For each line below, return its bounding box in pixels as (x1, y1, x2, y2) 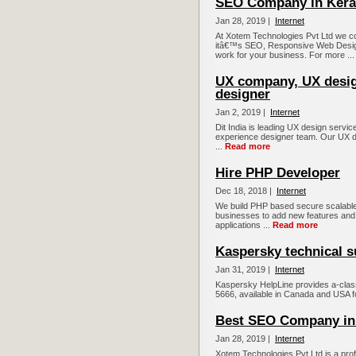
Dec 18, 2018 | (215, 186, 274, 196)
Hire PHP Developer (215, 165, 340, 181)
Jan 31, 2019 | (215, 265, 273, 275)
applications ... (215, 220, 273, 230)
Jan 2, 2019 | (215, 107, 268, 118)
